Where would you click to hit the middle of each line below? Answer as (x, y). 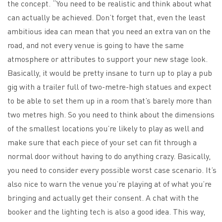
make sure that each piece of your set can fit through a (102, 142)
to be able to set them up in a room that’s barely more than (110, 100)
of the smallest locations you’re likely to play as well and (106, 128)
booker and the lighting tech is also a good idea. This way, (106, 211)
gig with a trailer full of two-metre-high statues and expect (110, 86)
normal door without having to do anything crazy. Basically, (109, 156)
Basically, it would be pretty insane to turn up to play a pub (110, 72)
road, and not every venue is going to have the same (96, 45)
